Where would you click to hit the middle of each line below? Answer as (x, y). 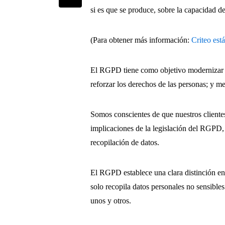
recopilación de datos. (125, 142)
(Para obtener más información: (141, 40)
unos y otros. (111, 200)
